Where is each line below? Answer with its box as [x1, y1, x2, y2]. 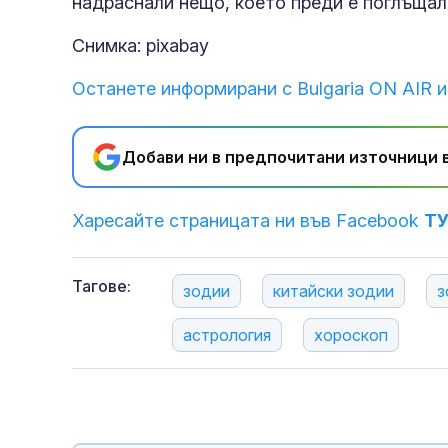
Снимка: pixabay [72, 35, 209, 57]
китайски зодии [273, 281, 394, 302]
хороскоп [314, 325, 388, 346]
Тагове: [72, 276, 131, 297]
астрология [183, 325, 271, 346]
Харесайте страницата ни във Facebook [72, 210, 424, 232]
